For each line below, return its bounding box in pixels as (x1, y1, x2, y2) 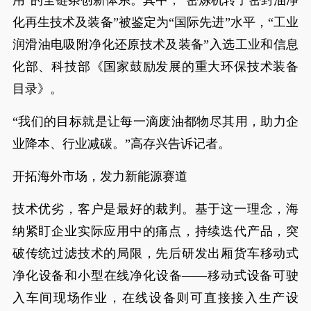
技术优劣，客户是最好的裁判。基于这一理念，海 (12, 202, 299, 216)
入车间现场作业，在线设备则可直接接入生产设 (12, 291, 299, 305)
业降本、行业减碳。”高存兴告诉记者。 (12, 137, 230, 151)
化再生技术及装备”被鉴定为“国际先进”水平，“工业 (12, 15, 299, 29)
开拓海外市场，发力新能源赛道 (12, 169, 187, 183)
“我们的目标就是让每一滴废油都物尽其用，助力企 (12, 115, 299, 128)
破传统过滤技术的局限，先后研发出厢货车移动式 (12, 246, 299, 260)
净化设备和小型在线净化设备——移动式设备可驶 (12, 269, 299, 283)
